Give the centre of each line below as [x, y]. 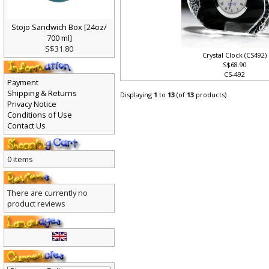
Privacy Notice [32, 107]
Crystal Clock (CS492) [235, 58]
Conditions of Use [40, 118]
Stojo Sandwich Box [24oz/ [59, 30]
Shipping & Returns [42, 96]
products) [211, 98]
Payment [23, 86]
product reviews [36, 207]
